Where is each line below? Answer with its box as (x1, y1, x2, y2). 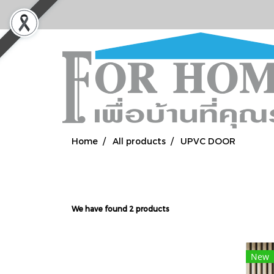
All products (113, 136, 166, 146)
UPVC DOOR (180, 136, 235, 146)
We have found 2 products (72, 204, 169, 213)
